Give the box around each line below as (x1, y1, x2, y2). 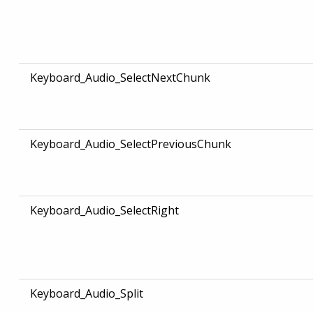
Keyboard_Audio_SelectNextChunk (29, 70, 210, 86)
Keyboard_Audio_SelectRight (29, 203, 179, 219)
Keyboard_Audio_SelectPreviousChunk (29, 136, 231, 152)
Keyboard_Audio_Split (29, 286, 143, 302)
